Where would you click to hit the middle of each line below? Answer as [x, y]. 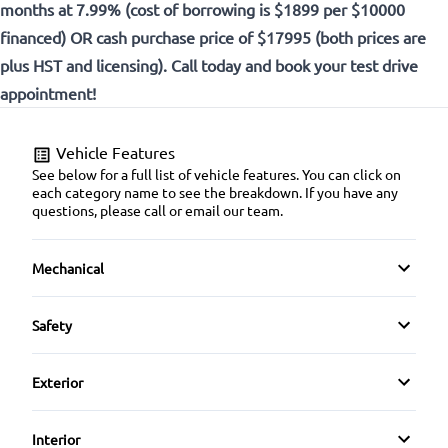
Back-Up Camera [99, 354]
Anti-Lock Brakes [100, 345]
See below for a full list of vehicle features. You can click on [216, 173]
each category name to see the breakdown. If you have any [215, 191]
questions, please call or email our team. [157, 209]
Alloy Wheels [89, 411]
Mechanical [68, 267]
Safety [52, 324]
